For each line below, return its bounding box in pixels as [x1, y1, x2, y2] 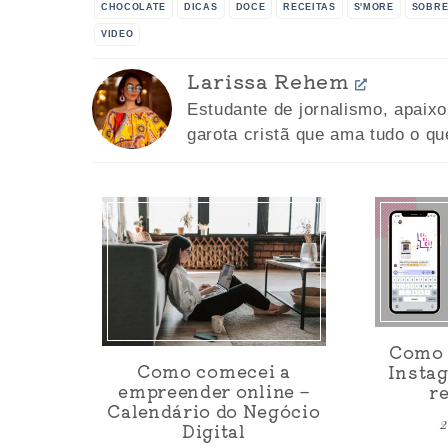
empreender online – [118, 377, 310, 403]
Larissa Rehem [187, 65, 350, 95]
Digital [181, 417, 246, 443]
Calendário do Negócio [107, 397, 321, 423]
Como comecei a [137, 357, 291, 383]
